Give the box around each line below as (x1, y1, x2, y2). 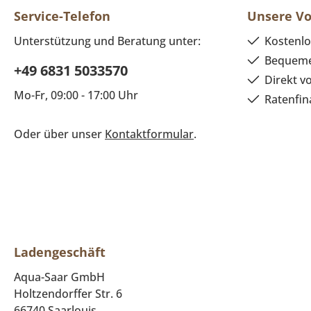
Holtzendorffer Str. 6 (14, 286, 122, 302)
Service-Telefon (14, 8, 110, 25)
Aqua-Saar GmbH (14, 269, 105, 285)
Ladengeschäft (14, 244, 106, 261)
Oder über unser (14, 126, 105, 142)
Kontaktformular (105, 126, 194, 142)
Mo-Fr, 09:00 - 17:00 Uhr (14, 87, 138, 103)
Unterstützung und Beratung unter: (14, 33, 201, 49)
